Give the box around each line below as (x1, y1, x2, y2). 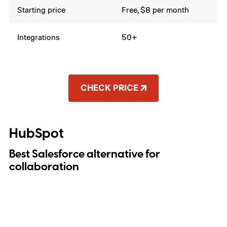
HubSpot (9, 124, 64, 143)
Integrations (17, 31, 60, 42)
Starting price (17, 4, 66, 15)
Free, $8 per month (122, 4, 190, 15)
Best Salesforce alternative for (9, 146, 160, 162)
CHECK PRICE (80, 83, 138, 93)
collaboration (9, 159, 79, 175)
